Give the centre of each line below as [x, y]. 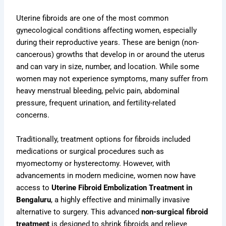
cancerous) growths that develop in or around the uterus [111, 55]
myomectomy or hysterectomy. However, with [93, 163]
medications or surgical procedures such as [90, 151]
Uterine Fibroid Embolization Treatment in [122, 187]
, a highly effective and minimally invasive [121, 200]
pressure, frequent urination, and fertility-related [96, 103]
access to [34, 187]
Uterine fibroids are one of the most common [93, 18]
